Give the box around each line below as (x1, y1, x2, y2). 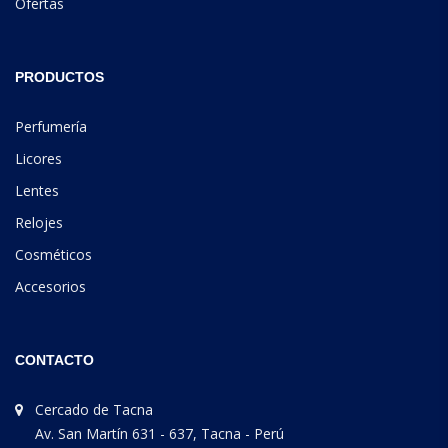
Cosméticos (15, 245, 92, 265)
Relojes (15, 213, 63, 233)
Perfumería (15, 117, 87, 137)
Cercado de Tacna (35, 400, 153, 420)
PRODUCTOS (15, 69, 104, 86)
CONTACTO (15, 352, 94, 369)
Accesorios (15, 277, 86, 297)
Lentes (15, 181, 59, 201)
